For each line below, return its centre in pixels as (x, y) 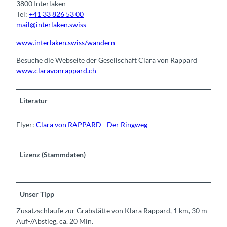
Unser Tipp (37, 194)
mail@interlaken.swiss (51, 24)
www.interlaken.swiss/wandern (66, 42)
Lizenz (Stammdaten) (53, 154)
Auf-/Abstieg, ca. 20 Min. (55, 221)
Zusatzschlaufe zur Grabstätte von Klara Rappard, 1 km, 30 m (112, 210)
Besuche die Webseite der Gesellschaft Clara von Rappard (107, 60)
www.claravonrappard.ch (56, 70)
